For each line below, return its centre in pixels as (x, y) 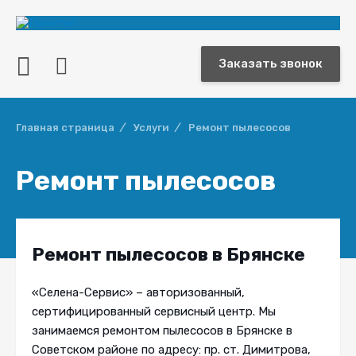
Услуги (151, 128)
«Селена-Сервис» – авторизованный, (138, 292)
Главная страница (65, 128)
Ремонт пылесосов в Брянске (168, 254)
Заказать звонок (271, 64)
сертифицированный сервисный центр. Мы (154, 311)
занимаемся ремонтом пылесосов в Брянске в (162, 331)
